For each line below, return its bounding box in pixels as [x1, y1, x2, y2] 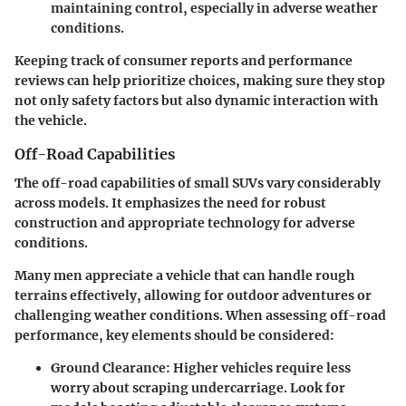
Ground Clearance [51, 360, 166, 377]
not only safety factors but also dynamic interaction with [14, 92, 378, 109]
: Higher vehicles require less [166, 360, 351, 377]
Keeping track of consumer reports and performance [14, 52, 353, 69]
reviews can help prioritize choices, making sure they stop [14, 72, 385, 89]
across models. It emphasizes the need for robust [14, 195, 326, 212]
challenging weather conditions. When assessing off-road [14, 307, 386, 324]
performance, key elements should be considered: [14, 327, 334, 344]
